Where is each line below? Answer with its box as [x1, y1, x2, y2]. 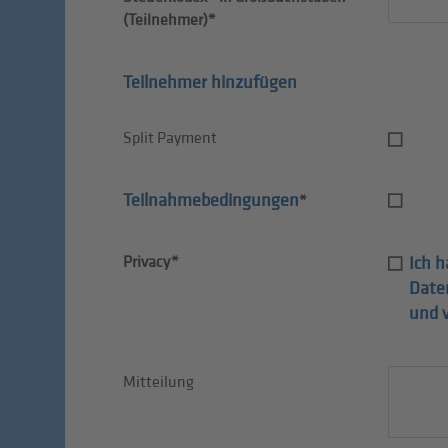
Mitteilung [122, 373, 194, 393]
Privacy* [122, 253, 179, 273]
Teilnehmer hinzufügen [122, 72, 297, 94]
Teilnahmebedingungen [122, 190, 299, 212]
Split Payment [122, 129, 217, 149]
